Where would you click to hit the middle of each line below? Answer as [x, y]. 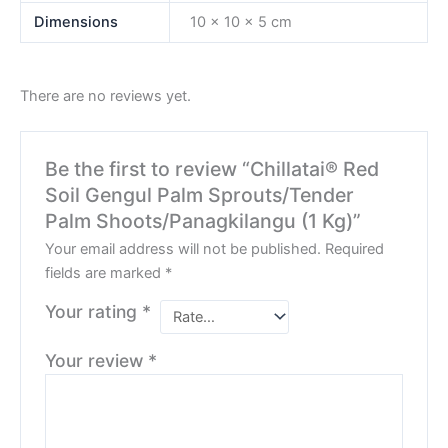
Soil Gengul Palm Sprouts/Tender [200, 194]
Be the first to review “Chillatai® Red [212, 168]
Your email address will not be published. [183, 248]
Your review [97, 361]
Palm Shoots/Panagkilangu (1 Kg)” [203, 220]
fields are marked [105, 272]
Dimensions [76, 21]
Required [355, 248]
